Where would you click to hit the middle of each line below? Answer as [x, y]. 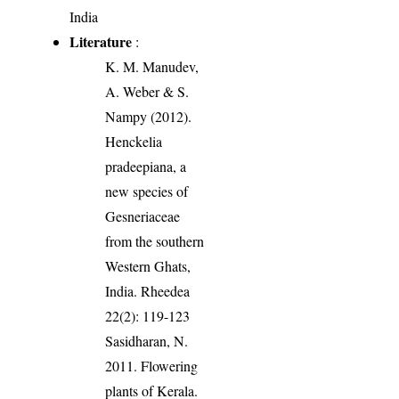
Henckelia [134, 141]
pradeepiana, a [146, 166]
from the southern [155, 240]
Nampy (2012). [149, 116]
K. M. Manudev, [152, 66]
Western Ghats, [148, 265]
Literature [101, 41]
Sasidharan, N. [147, 340]
